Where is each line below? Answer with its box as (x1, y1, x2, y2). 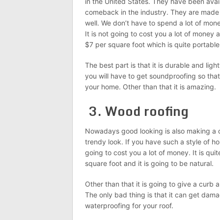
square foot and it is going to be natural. (85, 159, 216, 167)
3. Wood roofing (85, 101, 189, 121)
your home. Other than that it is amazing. (85, 82, 216, 91)
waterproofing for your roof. (85, 201, 173, 210)
